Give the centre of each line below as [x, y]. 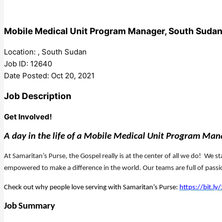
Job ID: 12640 [28, 63]
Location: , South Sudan [45, 52]
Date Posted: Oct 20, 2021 [49, 75]
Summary [37, 206]
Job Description [38, 96]
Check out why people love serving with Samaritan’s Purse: [92, 187]
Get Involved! [28, 116]
